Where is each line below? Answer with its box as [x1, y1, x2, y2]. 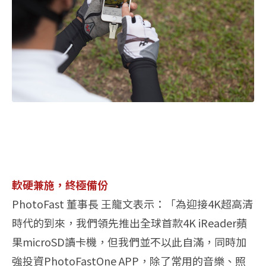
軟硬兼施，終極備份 [12, 176, 108, 192]
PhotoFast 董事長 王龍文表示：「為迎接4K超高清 [12, 195, 253, 211]
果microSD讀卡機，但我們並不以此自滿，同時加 [12, 233, 246, 249]
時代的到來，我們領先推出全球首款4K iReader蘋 [12, 214, 247, 230]
